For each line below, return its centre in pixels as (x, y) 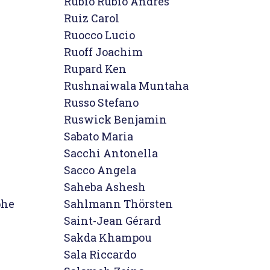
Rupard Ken (95, 69)
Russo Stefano (101, 102)
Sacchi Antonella (111, 153)
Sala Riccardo (100, 254)
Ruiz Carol (92, 18)
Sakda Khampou (108, 237)
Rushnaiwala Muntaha (126, 86)
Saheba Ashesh (105, 187)
